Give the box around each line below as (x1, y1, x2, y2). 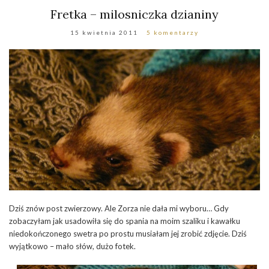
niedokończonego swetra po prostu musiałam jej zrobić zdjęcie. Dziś (9, 228, 247, 238)
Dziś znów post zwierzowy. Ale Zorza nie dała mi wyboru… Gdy (9, 203, 229, 213)
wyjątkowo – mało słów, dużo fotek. (9, 241, 136, 251)
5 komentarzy (147, 29, 199, 36)
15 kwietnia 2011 (70, 29, 138, 36)
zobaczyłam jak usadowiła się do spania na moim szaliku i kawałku (9, 216, 240, 226)
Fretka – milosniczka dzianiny (50, 7, 219, 22)
